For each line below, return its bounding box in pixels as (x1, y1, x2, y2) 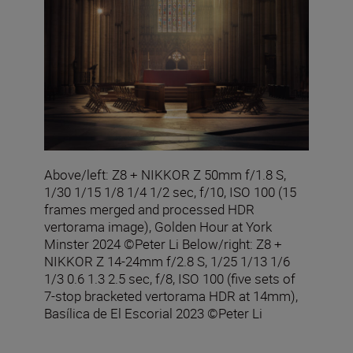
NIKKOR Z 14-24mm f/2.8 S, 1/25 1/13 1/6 (44, 252, 290, 271)
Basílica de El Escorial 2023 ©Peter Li (44, 304, 262, 323)
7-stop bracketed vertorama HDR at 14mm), (44, 287, 298, 306)
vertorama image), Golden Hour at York (44, 217, 272, 236)
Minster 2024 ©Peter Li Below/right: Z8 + (44, 235, 282, 254)
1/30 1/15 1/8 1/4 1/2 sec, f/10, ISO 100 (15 (44, 183, 296, 202)
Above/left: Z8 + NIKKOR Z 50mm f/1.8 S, (44, 165, 286, 184)
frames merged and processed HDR (44, 200, 255, 219)
